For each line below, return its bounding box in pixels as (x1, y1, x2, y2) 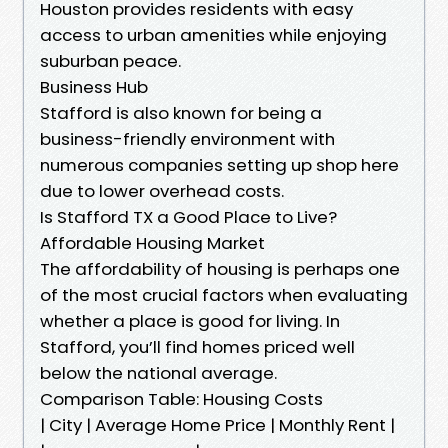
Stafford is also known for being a (40, 100, 322, 125)
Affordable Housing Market (40, 230, 265, 255)
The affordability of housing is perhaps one (40, 256, 400, 281)
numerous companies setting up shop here (40, 152, 399, 177)
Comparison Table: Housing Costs (40, 386, 323, 411)
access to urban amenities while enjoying (40, 22, 387, 47)
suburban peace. (40, 48, 181, 73)
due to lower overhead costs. (40, 178, 284, 203)
